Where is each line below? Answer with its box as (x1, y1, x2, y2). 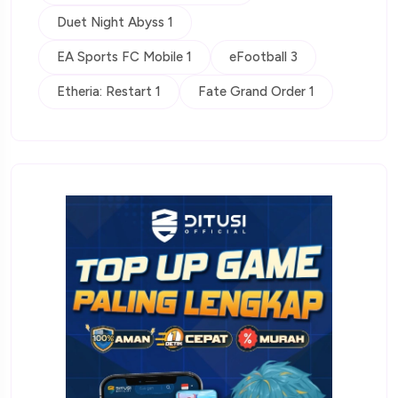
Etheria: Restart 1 (57, 84, 161, 100)
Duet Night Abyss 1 (57, 14, 173, 31)
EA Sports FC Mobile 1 (57, 49, 192, 66)
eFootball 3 (229, 49, 298, 66)
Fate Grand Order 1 (198, 84, 314, 100)
